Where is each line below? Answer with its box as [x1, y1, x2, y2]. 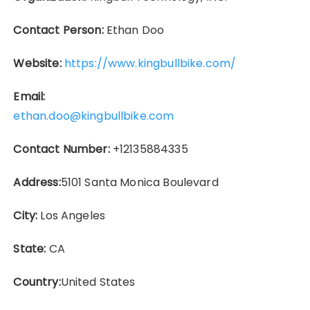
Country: [13, 273, 61, 290]
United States [60, 273, 136, 290]
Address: [13, 174, 61, 190]
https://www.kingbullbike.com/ [64, 55, 237, 71]
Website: [13, 55, 62, 71]
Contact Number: [13, 140, 110, 157]
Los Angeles [37, 207, 106, 224]
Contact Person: [13, 21, 104, 38]
